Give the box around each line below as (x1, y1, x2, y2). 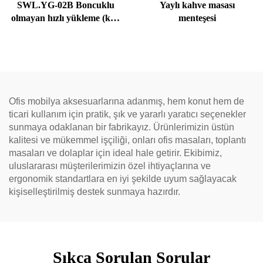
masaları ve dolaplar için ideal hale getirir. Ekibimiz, (9, 148, 222, 158)
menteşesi (178, 13, 216, 23)
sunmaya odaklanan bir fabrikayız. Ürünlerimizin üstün (9, 122, 234, 132)
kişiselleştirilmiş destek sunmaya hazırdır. (9, 187, 180, 197)
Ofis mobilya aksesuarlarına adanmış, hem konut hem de (9, 96, 244, 106)
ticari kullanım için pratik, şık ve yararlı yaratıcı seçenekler (9, 109, 246, 119)
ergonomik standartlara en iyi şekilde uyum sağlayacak (9, 174, 237, 184)
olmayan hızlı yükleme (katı (11, 13, 120, 23)
